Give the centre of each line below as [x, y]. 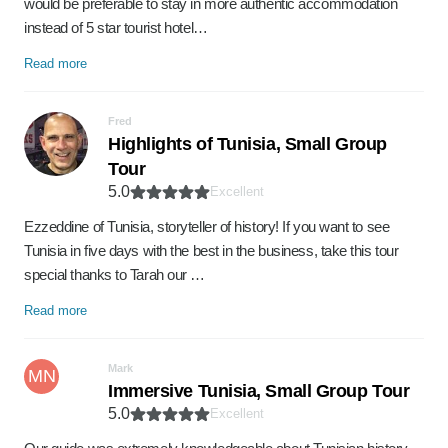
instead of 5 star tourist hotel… [116, 27]
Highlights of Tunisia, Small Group [247, 144]
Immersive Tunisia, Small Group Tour [259, 391]
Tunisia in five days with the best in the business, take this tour [211, 250]
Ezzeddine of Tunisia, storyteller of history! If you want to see [207, 226]
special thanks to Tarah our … [114, 274]
